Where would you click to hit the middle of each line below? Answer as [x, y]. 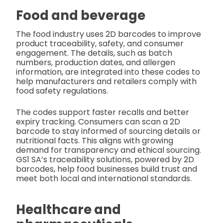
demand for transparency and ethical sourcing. [109, 150]
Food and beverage [81, 16]
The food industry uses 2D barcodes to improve [109, 34]
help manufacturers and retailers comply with [106, 82]
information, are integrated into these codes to [108, 72]
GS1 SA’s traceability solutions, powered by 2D [105, 160]
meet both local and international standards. [104, 179]
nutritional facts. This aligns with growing [95, 141]
